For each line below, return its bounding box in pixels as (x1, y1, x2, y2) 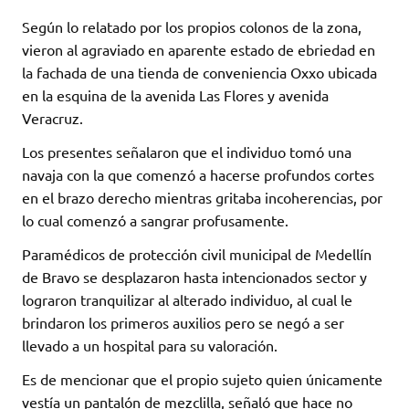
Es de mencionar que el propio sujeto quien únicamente (22, 370, 383, 389)
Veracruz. (22, 109, 83, 128)
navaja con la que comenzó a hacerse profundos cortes (22, 165, 374, 184)
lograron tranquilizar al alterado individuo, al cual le (22, 290, 352, 309)
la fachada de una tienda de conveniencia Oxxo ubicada (22, 63, 377, 82)
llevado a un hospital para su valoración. (22, 336, 278, 355)
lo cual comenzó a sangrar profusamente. (22, 211, 288, 230)
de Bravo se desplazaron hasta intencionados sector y (22, 267, 367, 287)
